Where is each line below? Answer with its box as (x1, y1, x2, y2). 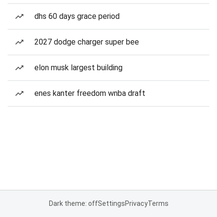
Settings (97, 200, 125, 207)
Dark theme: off (48, 200, 98, 207)
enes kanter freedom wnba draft (34, 89, 145, 98)
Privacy (124, 200, 148, 207)
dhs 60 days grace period (34, 12, 120, 21)
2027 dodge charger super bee (34, 37, 139, 46)
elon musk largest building (34, 63, 123, 72)
